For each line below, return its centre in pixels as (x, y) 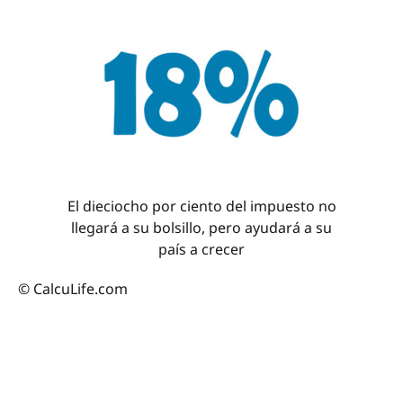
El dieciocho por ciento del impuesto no (201, 206)
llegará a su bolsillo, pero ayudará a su (201, 228)
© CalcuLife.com (73, 289)
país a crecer (201, 249)
